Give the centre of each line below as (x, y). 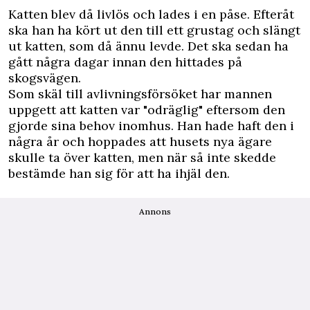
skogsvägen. (45, 77)
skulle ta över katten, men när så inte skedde (142, 157)
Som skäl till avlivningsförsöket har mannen (140, 93)
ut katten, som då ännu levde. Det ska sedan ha (148, 46)
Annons (155, 211)
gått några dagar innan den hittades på (125, 62)
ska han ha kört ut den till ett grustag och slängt (154, 30)
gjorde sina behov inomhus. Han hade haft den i (151, 125)
